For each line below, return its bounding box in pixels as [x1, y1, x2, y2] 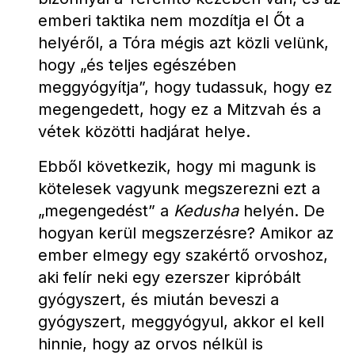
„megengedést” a [38, 201, 174, 220]
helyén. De [239, 201, 325, 220]
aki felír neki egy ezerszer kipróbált [38, 268, 301, 287]
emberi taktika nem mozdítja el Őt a [38, 11, 304, 30]
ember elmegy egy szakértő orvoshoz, [38, 246, 328, 265]
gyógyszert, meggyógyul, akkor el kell [38, 312, 324, 331]
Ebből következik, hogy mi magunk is [38, 157, 316, 176]
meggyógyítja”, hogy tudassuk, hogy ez [38, 78, 332, 97]
